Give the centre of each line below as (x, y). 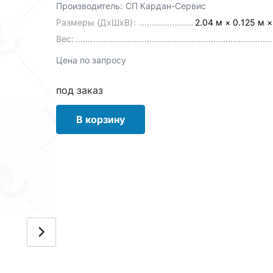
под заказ (80, 90)
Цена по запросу (91, 60)
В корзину (101, 119)
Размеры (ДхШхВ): (96, 22)
